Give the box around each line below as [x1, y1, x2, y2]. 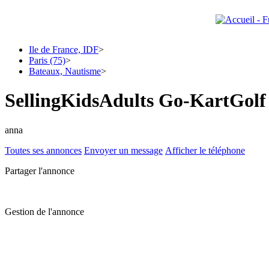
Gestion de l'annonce [5, 206, 84, 217]
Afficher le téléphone [165, 145, 245, 156]
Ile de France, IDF [29, 44, 98, 55]
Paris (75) [29, 55, 65, 65]
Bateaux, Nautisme [29, 66, 101, 76]
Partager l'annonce [5, 165, 74, 176]
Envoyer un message [84, 145, 163, 156]
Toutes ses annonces [5, 145, 82, 156]
